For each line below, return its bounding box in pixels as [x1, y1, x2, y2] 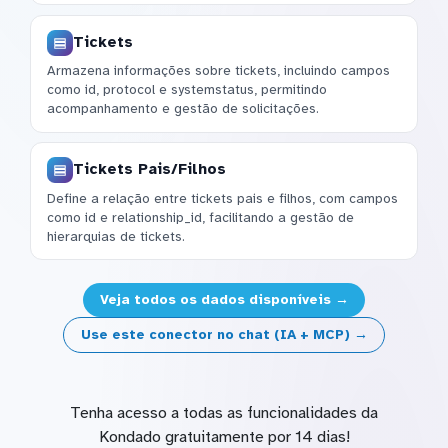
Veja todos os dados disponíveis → [99, 290, 349, 308]
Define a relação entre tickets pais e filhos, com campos [47, 189, 398, 207]
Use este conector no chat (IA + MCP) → [80, 326, 368, 344]
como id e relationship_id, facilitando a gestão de [47, 208, 354, 226]
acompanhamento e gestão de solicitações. [47, 100, 319, 118]
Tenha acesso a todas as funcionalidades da [70, 403, 378, 424]
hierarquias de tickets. [47, 227, 185, 245]
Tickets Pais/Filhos [73, 160, 226, 179]
